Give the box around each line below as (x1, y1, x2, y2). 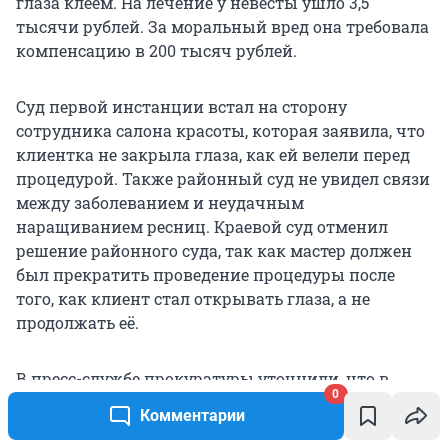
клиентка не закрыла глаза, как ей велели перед (16, 143, 410, 165)
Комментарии (139, 406, 245, 425)
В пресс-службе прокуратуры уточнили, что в (16, 367, 389, 389)
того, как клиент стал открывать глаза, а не (16, 287, 370, 309)
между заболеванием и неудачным (16, 191, 304, 213)
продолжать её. (16, 311, 139, 333)
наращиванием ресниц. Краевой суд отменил (16, 215, 388, 237)
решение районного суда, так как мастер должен (16, 239, 412, 261)
